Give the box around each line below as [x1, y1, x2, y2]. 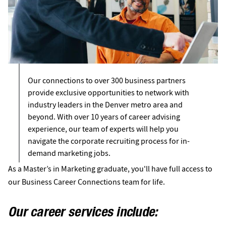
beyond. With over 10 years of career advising [27, 112, 180, 123]
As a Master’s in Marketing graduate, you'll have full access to [8, 163, 212, 175]
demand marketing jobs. [27, 148, 112, 159]
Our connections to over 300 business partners [27, 76, 186, 86]
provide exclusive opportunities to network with [27, 88, 189, 98]
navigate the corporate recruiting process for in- [27, 136, 190, 147]
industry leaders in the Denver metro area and [27, 100, 183, 110]
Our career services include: [8, 207, 158, 221]
